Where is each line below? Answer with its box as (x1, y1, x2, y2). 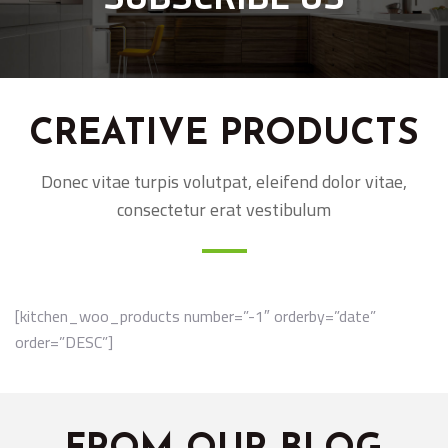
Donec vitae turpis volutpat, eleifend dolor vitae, (41, 164, 407, 198)
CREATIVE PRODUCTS (29, 116, 419, 153)
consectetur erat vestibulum (117, 192, 331, 226)
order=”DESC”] (15, 326, 113, 357)
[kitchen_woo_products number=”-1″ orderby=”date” (15, 300, 376, 331)
